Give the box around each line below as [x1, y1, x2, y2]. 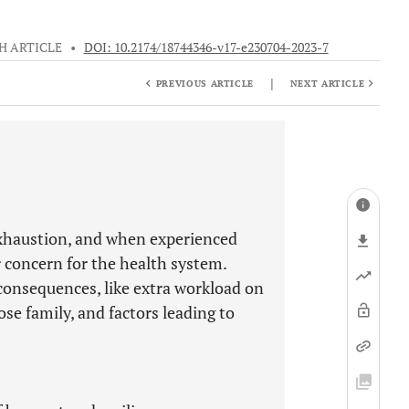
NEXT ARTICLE [289, 77, 365, 89]
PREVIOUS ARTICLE [155, 77, 255, 89]
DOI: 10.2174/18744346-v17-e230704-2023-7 [83, 39, 329, 56]
